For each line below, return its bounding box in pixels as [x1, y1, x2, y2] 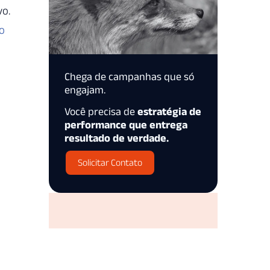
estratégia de [137, 105, 201, 118]
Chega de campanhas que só [64, 70, 194, 83]
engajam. [64, 83, 105, 96]
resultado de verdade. [64, 131, 169, 144]
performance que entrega [64, 118, 187, 131]
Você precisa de [64, 105, 137, 118]
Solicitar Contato [78, 157, 142, 168]
